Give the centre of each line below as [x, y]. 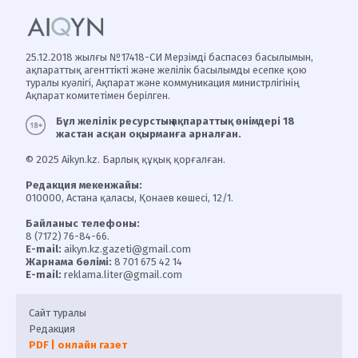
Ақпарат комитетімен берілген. [98, 95]
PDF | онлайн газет [78, 345]
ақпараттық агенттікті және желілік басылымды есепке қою [166, 70]
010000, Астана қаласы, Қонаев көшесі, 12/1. [129, 198]
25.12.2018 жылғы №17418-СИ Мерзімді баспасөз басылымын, [169, 57]
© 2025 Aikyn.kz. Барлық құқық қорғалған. [125, 159]
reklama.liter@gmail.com [122, 274]
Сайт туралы [58, 313]
